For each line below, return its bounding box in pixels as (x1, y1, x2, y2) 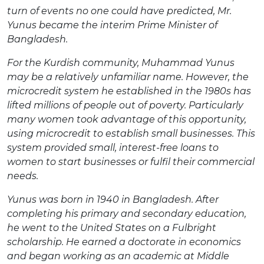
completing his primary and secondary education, (7, 207, 246, 219)
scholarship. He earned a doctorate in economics (7, 236, 241, 247)
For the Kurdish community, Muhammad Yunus (7, 57, 235, 68)
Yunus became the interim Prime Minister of (7, 19, 217, 31)
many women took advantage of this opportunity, (7, 113, 246, 125)
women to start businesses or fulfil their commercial (7, 156, 255, 167)
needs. (7, 170, 38, 181)
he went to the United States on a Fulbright (7, 222, 216, 233)
